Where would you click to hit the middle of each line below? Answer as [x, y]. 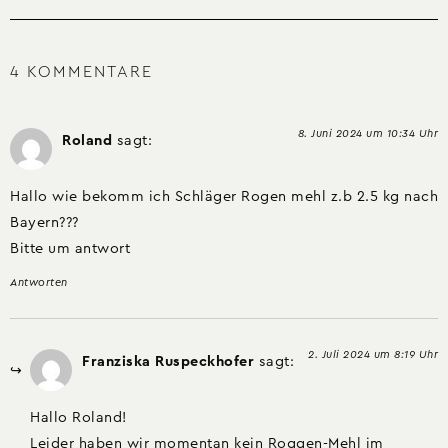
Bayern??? [44, 223]
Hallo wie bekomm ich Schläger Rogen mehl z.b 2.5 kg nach [224, 197]
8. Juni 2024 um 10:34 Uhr [367, 133]
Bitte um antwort [70, 249]
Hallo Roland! [78, 417]
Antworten [39, 282]
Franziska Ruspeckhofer [168, 361]
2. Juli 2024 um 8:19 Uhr [373, 354]
